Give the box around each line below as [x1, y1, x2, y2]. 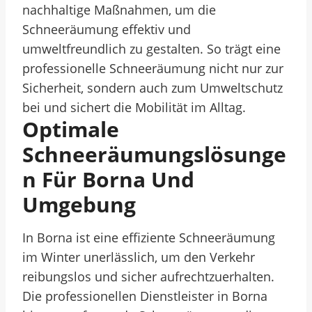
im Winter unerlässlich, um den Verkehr [22, 249, 255, 265]
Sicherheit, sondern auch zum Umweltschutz [22, 79, 283, 96]
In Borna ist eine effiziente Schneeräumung [22, 229, 275, 246]
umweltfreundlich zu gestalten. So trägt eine [22, 40, 281, 57]
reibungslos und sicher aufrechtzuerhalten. [22, 268, 274, 285]
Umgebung [22, 190, 136, 219]
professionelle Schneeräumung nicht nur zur [22, 60, 283, 77]
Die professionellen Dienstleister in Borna [22, 288, 267, 304]
